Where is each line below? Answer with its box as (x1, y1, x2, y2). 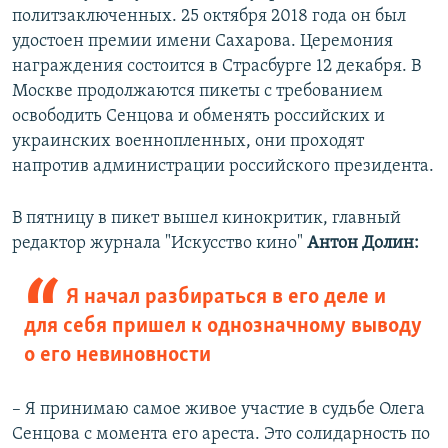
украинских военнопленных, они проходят (12, 132, 364, 152)
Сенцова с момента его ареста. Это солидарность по (12, 425, 430, 445)
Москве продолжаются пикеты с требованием (12, 82, 383, 102)
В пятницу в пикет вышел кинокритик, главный (12, 209, 401, 229)
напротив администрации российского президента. (12, 157, 434, 177)
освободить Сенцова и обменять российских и (12, 107, 385, 127)
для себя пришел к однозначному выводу (24, 315, 422, 339)
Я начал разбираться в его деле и (65, 286, 386, 310)
